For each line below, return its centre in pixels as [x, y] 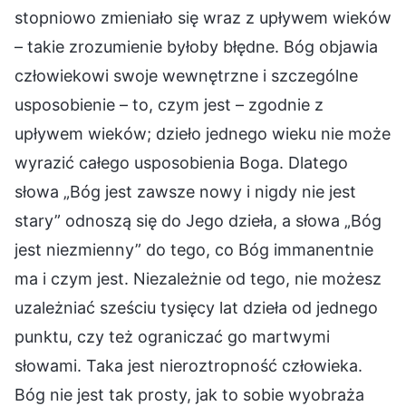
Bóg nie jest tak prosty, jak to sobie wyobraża [189, 394]
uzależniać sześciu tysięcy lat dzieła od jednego [196, 307]
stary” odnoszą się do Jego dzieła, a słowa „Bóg [198, 220]
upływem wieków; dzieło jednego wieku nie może [203, 133]
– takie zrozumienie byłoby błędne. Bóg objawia [196, 46]
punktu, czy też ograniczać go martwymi [172, 336]
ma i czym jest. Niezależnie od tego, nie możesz [198, 278]
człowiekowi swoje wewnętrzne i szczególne [186, 75]
